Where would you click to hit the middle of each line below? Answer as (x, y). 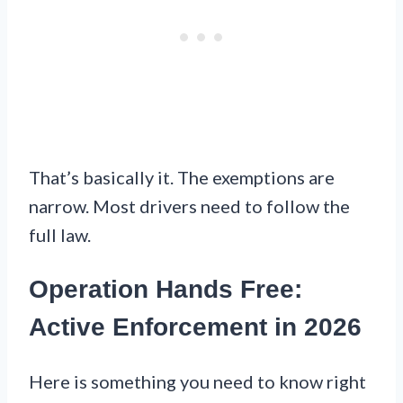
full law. (60, 235)
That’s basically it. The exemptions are (182, 178)
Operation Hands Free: (166, 289)
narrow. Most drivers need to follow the (189, 206)
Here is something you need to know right (197, 381)
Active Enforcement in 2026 (195, 327)
